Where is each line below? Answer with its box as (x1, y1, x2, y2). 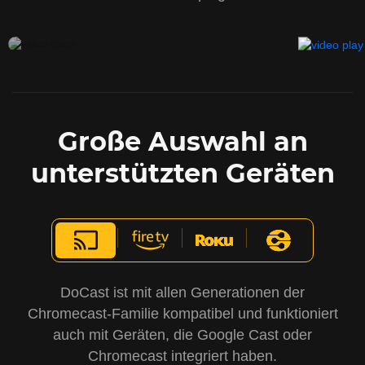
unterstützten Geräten (30, 157, 335, 190)
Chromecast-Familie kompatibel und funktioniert (27, 306, 338, 323)
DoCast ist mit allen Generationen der (60, 284, 305, 301)
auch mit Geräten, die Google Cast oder (53, 327, 312, 344)
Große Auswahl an (57, 125, 308, 158)
